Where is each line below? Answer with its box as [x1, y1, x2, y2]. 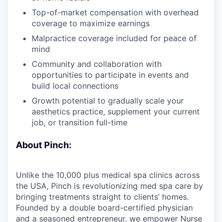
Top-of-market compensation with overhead [32, 7, 199, 17]
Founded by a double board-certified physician [16, 202, 193, 213]
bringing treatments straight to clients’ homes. [16, 191, 189, 202]
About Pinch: [16, 139, 71, 150]
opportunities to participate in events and [32, 69, 189, 80]
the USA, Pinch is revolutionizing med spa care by [16, 180, 203, 191]
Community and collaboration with [32, 58, 162, 69]
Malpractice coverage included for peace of [32, 33, 197, 43]
